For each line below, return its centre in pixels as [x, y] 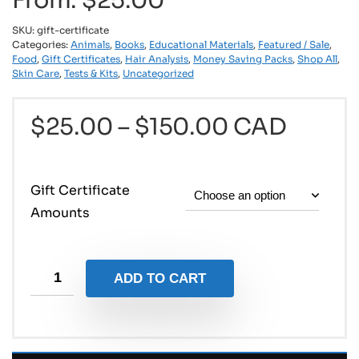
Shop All [317, 59]
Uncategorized [158, 74]
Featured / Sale [294, 45]
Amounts [60, 213]
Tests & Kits [91, 74]
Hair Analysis [157, 59]
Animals [90, 45]
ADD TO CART [160, 279]
